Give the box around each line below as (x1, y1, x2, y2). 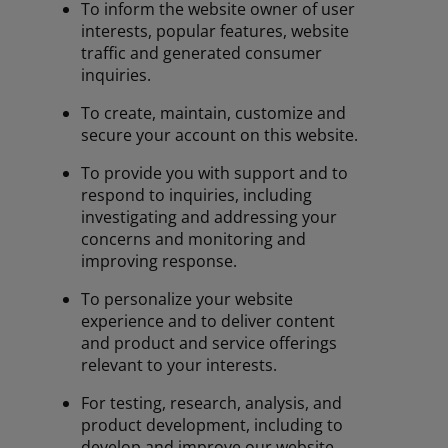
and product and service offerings (81, 332, 338, 355)
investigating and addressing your (81, 206, 338, 229)
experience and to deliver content (81, 310, 336, 333)
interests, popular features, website (81, 20, 350, 43)
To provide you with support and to (81, 162, 349, 185)
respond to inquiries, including (81, 184, 313, 207)
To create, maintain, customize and (81, 102, 347, 125)
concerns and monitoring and (81, 228, 307, 251)
